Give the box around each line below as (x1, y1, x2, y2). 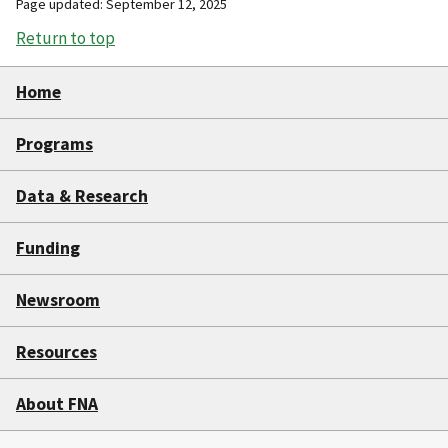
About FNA (16, 393, 98, 416)
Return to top (16, 27, 115, 50)
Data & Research (16, 185, 148, 208)
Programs (16, 133, 93, 156)
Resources (16, 341, 97, 364)
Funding (16, 237, 80, 260)
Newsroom (16, 289, 100, 312)
